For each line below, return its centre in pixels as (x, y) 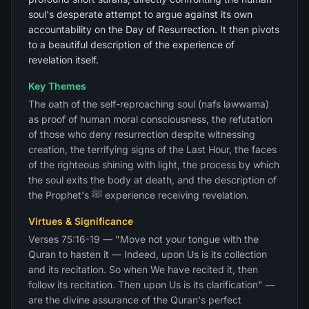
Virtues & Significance (81, 221)
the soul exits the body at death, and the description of (152, 180)
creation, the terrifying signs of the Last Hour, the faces (152, 149)
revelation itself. (63, 60)
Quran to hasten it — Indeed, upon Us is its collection (148, 254)
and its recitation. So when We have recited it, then (143, 269)
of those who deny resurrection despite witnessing (142, 134)
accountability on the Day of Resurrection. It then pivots (154, 29)
